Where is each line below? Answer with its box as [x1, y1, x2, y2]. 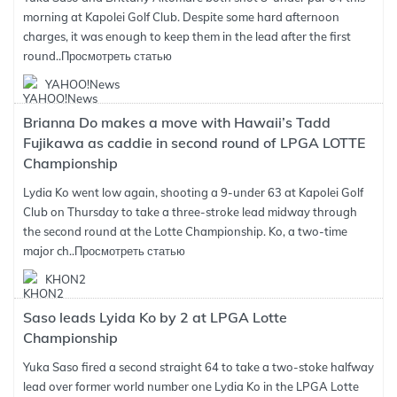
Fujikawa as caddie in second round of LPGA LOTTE [23, 134, 365, 152]
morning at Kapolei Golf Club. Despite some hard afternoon [23, 10, 339, 24]
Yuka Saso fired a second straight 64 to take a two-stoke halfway [23, 360, 374, 374]
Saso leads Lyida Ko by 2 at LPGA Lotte [23, 308, 287, 326]
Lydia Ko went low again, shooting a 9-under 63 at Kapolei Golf [23, 185, 363, 199]
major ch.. [23, 244, 74, 258]
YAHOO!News [45, 77, 120, 91]
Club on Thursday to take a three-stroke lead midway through [23, 205, 357, 219]
